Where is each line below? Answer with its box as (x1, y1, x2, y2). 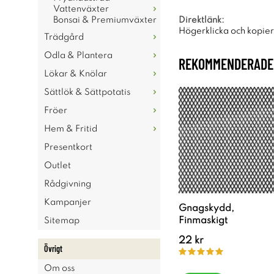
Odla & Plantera (44, 51, 113, 60)
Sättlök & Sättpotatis (44, 88, 130, 97)
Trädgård (44, 33, 84, 42)
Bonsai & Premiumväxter (53, 16, 157, 24)
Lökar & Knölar (44, 70, 107, 78)
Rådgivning (44, 180, 91, 188)
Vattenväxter (53, 5, 109, 13)
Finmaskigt (179, 216, 228, 226)
